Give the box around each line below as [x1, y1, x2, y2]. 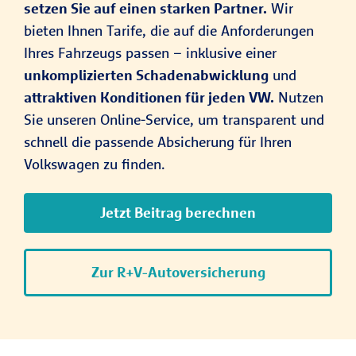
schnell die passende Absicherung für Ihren [24, 133, 292, 151]
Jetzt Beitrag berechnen [100, 203, 256, 222]
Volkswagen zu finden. [24, 155, 165, 173]
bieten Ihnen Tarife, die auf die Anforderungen [24, 21, 314, 40]
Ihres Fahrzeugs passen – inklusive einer [24, 44, 277, 62]
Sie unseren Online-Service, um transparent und [24, 110, 324, 129]
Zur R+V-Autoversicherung [91, 263, 265, 281]
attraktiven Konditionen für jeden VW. [24, 88, 274, 106]
